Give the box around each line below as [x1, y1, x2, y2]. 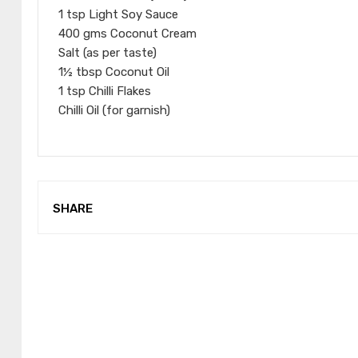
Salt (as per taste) [58, 46, 157, 61]
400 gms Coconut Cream [58, 26, 197, 42]
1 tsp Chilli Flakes [58, 84, 151, 99]
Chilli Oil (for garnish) [58, 103, 170, 118]
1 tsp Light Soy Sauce [58, 7, 178, 22]
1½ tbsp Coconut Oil [58, 65, 169, 80]
